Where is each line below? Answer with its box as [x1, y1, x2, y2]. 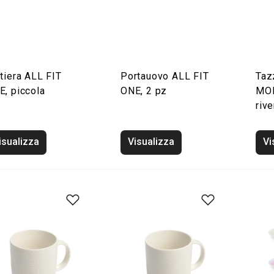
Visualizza [128, 136, 174, 147]
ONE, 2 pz [120, 85, 168, 97]
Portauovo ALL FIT [120, 70, 209, 82]
